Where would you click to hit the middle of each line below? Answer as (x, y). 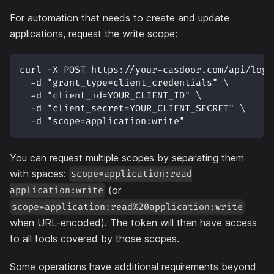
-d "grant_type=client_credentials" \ (124, 83)
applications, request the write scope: (94, 33)
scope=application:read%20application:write (128, 207)
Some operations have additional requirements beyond (133, 266)
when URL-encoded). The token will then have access (133, 222)
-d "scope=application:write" (102, 121)
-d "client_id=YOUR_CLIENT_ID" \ (110, 95)
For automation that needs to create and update (120, 17)
